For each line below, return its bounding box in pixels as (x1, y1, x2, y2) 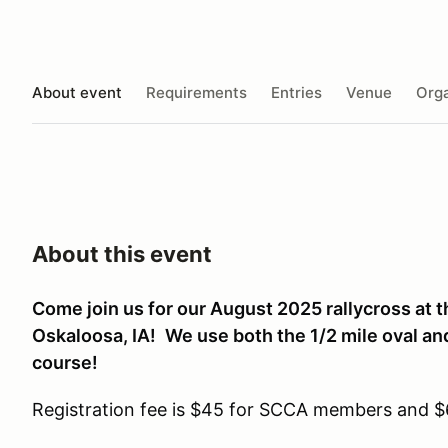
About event (32, 82, 122, 102)
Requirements (146, 82, 247, 102)
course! (32, 352, 98, 373)
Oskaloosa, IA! (32, 325, 160, 346)
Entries (271, 82, 322, 102)
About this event (32, 241, 212, 267)
